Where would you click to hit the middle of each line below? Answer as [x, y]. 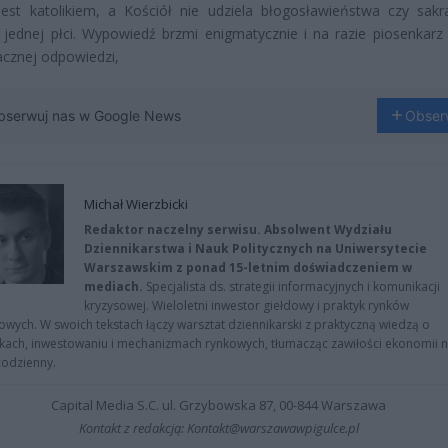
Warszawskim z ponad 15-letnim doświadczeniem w [248, 267]
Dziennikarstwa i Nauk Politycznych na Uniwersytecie [255, 248]
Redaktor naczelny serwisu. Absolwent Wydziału [238, 229]
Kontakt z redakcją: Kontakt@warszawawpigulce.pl [218, 427]
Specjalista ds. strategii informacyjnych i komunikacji [291, 286]
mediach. [113, 286]
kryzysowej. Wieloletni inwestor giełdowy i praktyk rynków [246, 305]
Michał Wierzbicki [136, 203]
